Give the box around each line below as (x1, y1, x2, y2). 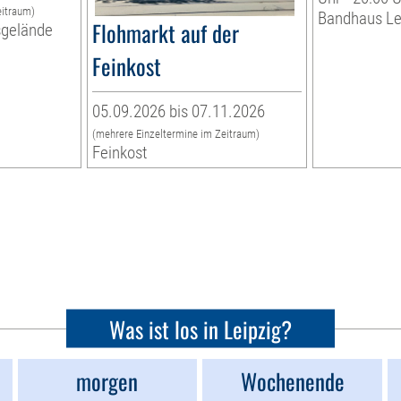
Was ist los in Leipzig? (109, 311, 292, 346)
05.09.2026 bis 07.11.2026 (92, 101, 266, 123)
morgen (76, 364, 139, 398)
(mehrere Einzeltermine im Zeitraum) (92, 127, 260, 141)
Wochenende (240, 364, 345, 398)
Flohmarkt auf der (92, 16, 240, 50)
